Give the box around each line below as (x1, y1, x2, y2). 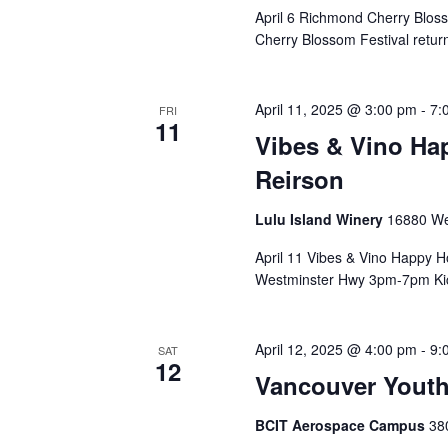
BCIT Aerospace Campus (254, 415, 429, 435)
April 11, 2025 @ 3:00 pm (254, 99, 417, 119)
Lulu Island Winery (254, 209, 387, 229)
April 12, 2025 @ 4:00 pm (254, 339, 417, 359)
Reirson (254, 162, 344, 196)
